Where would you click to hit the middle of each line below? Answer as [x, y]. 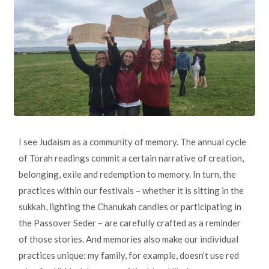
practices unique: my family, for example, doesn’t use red [129, 255]
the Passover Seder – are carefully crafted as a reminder [130, 223]
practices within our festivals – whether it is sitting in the [131, 191]
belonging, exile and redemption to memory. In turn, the [127, 174]
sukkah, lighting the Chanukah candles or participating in [130, 207]
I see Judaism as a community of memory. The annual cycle [132, 142]
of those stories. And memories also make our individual [128, 239]
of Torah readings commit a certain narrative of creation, [131, 158]
